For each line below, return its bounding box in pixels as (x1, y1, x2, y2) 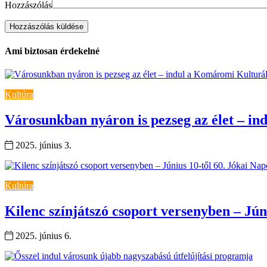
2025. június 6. (13, 231, 72, 241)
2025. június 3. (13, 139, 72, 150)
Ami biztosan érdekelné (5, 45, 100, 56)
